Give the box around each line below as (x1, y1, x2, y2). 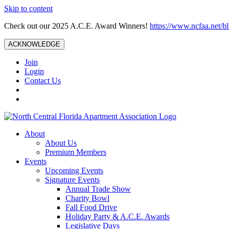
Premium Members (45, 148, 106, 156)
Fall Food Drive (65, 203, 117, 212)
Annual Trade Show (65, 185, 131, 193)
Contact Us (25, 76, 61, 85)
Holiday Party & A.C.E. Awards (65, 212, 170, 221)
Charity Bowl (65, 194, 109, 202)
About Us (45, 139, 77, 147)
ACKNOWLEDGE (8, 40, 60, 48)
